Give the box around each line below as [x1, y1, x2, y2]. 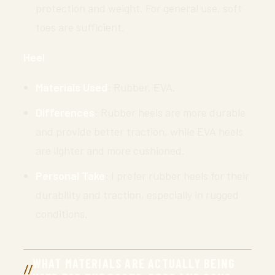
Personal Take [36, 168, 105, 182]
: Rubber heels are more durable [95, 105, 246, 119]
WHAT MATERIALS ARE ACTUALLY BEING [32, 255, 236, 271]
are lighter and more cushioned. [36, 143, 185, 157]
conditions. [36, 206, 88, 220]
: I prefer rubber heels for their [105, 168, 249, 182]
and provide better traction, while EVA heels [36, 124, 243, 138]
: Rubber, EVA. [107, 80, 176, 94]
